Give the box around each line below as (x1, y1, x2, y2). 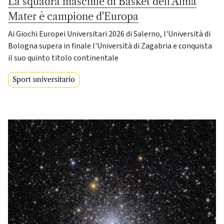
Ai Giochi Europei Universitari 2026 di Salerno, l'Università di (8, 28, 210, 39)
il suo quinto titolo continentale (8, 52, 118, 63)
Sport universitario (12, 74, 75, 84)
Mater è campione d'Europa (8, 10, 138, 22)
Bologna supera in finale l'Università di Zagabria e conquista (8, 40, 212, 51)
